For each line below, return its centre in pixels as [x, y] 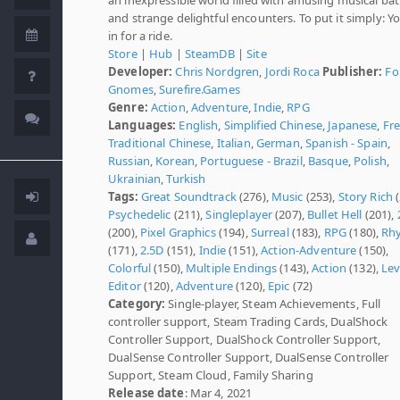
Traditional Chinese [160, 142]
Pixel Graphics [178, 232]
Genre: [128, 107]
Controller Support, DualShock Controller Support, [245, 339]
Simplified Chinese [273, 125]
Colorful [130, 267]
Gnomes [131, 89]
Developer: [141, 71]
